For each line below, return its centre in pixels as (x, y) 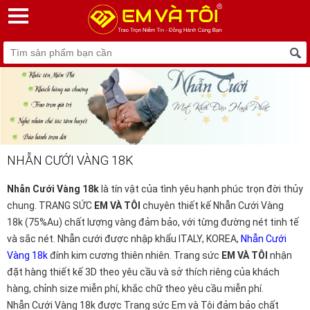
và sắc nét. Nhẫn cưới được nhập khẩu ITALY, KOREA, (124, 239)
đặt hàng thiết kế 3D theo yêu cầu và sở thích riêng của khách (143, 272)
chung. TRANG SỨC (51, 206)
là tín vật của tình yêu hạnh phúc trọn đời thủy (201, 189)
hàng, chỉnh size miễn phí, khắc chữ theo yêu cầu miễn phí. (135, 289)
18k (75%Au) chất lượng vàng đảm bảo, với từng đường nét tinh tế (153, 222)
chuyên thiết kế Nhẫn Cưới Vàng (212, 206)
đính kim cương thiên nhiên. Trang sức (135, 255)
